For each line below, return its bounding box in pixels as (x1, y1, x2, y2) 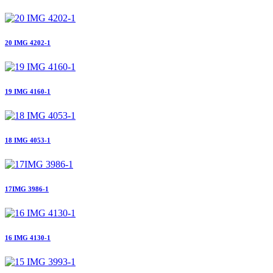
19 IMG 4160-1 (5, 88, 51, 96)
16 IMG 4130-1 (5, 233, 51, 241)
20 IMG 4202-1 (5, 39, 51, 47)
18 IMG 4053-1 (5, 136, 51, 144)
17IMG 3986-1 (5, 185, 49, 193)
